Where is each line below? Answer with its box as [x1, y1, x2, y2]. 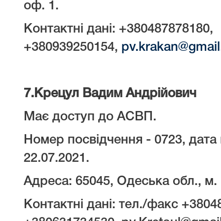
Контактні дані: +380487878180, [24, 23, 213, 35]
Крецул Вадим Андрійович [34, 88, 196, 100]
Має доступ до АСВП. [24, 111, 156, 123]
